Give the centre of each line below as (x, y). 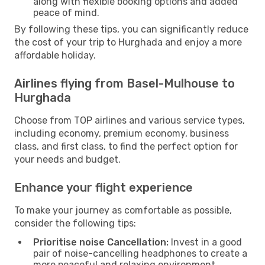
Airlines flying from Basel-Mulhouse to (125, 83)
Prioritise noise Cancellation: (101, 242)
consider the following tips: (75, 223)
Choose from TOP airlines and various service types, (130, 120)
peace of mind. (66, 12)
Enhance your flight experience (104, 187)
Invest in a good (205, 242)
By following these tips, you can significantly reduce (131, 29)
